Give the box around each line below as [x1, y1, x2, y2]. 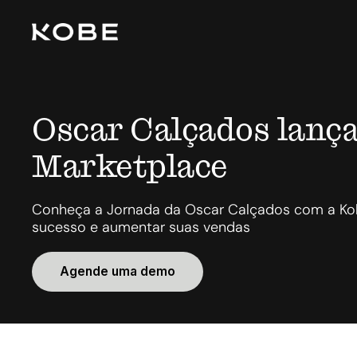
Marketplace [32, 147, 228, 185]
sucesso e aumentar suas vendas [32, 218, 250, 237]
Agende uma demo [60, 264, 175, 279]
